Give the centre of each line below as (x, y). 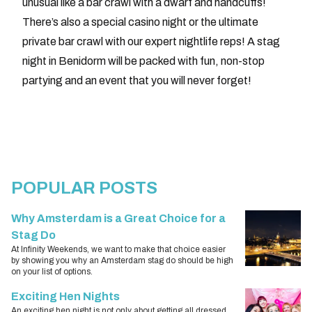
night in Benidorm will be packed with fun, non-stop (143, 61)
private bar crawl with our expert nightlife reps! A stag (151, 42)
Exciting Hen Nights (65, 297)
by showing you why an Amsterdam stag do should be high (122, 261)
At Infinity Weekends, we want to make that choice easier (118, 250)
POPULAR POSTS (84, 188)
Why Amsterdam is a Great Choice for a (118, 219)
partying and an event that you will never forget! (137, 81)
